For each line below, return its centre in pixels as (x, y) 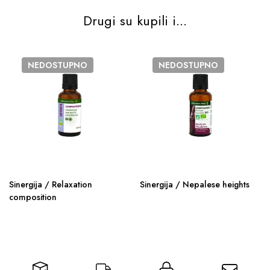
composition (33, 197)
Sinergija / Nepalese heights (195, 184)
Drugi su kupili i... (135, 20)
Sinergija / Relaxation (51, 184)
